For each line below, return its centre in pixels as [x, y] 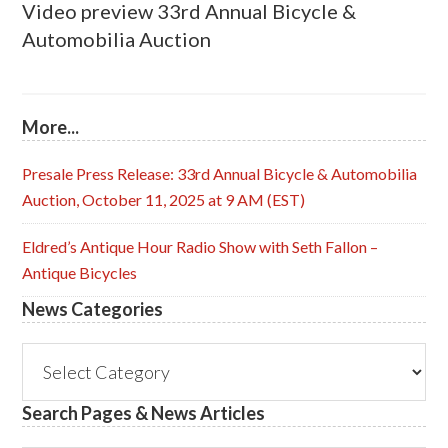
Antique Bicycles [80, 273]
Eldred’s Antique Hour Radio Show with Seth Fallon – [200, 247]
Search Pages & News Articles [144, 413]
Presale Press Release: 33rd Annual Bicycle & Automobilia [220, 174]
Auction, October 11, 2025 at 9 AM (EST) [164, 200]
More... [51, 127]
